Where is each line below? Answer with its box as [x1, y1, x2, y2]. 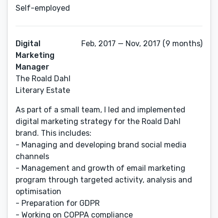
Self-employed [16, 3, 70, 13]
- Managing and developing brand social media [16, 140, 186, 149]
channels [16, 152, 49, 161]
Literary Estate [16, 86, 70, 95]
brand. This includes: [16, 128, 91, 138]
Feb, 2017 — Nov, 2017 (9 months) [81, 39, 202, 48]
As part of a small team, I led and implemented [16, 105, 185, 114]
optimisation [16, 187, 61, 196]
